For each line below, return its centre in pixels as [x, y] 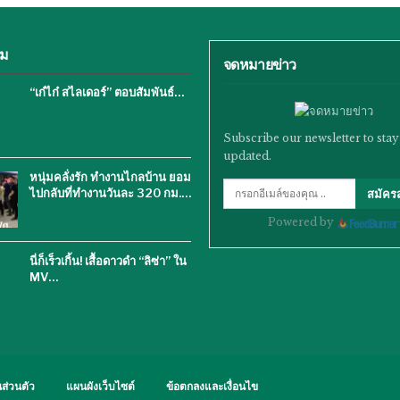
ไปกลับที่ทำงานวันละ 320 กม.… [110, 192]
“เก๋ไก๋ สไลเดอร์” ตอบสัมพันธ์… [107, 92]
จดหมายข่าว [260, 65]
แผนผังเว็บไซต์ [100, 386]
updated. [247, 155]
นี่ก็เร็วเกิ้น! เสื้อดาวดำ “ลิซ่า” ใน [108, 261]
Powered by [302, 221]
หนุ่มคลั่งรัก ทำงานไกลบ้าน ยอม [110, 176]
